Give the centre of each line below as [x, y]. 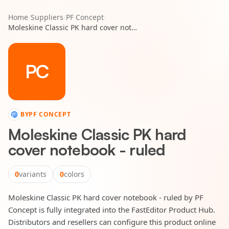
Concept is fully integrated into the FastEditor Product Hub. [112, 210]
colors [74, 174]
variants [33, 174]
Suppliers [47, 17]
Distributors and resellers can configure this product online [112, 222]
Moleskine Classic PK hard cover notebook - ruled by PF [106, 197]
